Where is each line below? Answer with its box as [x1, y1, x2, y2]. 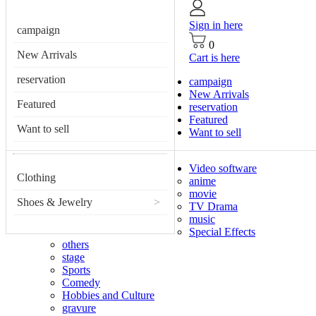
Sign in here [189, 19, 243, 31]
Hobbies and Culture [62, 289, 154, 301]
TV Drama [189, 200, 238, 212]
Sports [62, 264, 90, 276]
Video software [189, 162, 257, 174]
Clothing [17, 171, 56, 183]
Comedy [62, 276, 100, 288]
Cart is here [189, 51, 240, 63]
